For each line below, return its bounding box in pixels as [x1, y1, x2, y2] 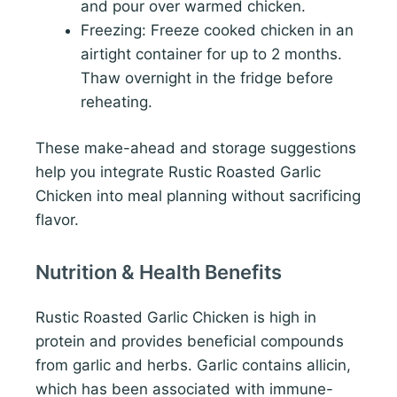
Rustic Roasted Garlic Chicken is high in [35, 307, 316, 326]
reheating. [81, 92, 152, 111]
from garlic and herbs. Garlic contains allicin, [35, 355, 351, 374]
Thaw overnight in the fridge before [81, 68, 333, 87]
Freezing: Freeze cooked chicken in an [81, 20, 354, 39]
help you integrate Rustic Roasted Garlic [35, 163, 321, 182]
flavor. [35, 211, 79, 230]
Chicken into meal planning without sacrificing [35, 187, 361, 206]
